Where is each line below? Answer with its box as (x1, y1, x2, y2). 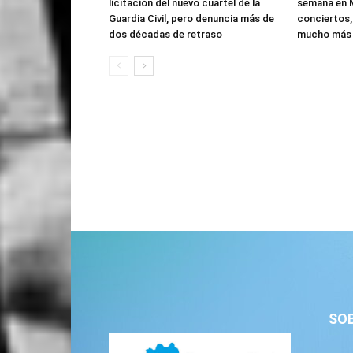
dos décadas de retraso (109, 28, 222, 40)
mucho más (297, 28, 351, 40)
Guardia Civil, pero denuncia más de (109, 13, 274, 24)
